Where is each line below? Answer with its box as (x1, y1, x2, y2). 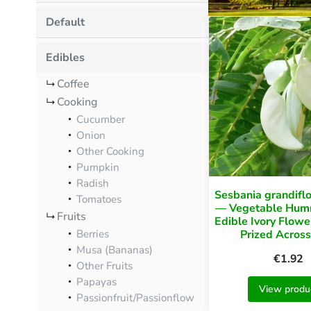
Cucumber (76, 112, 125, 126)
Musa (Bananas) (76, 242, 153, 257)
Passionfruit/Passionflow (76, 290, 194, 305)
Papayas (76, 274, 117, 289)
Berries (76, 226, 109, 241)
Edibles (46, 49, 85, 65)
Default (46, 14, 85, 30)
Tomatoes (76, 192, 121, 206)
